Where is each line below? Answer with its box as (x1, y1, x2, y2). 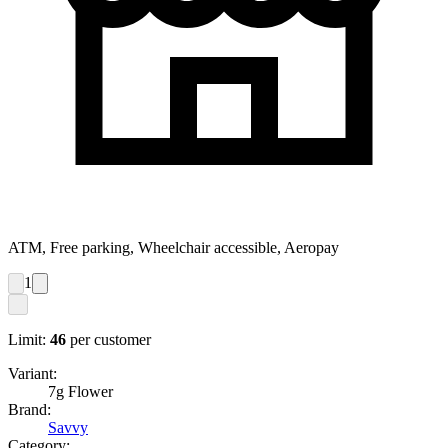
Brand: (8, 401, 51, 419)
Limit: (8, 331, 46, 349)
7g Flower (48, 383, 113, 401)
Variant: (8, 365, 57, 383)
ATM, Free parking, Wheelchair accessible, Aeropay (8, 239, 339, 257)
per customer (70, 331, 151, 349)
